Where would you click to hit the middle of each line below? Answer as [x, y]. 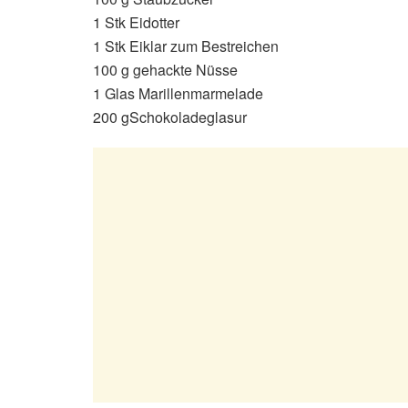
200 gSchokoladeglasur [170, 117]
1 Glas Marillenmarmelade [178, 93]
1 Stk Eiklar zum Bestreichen [186, 46]
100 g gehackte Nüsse [165, 69]
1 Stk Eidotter [136, 22]
